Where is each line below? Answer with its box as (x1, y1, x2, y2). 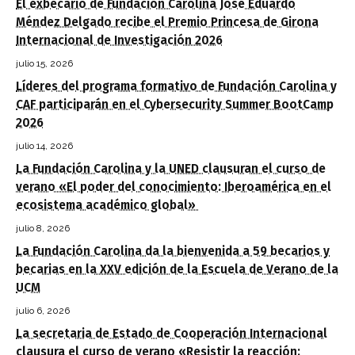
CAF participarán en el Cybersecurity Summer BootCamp (16, 97, 334, 113)
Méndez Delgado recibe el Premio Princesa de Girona (16, 15, 319, 30)
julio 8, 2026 (16, 223, 70, 235)
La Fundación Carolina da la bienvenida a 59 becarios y (16, 244, 330, 259)
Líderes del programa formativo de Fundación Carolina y (16, 79, 337, 94)
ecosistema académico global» (16, 198, 199, 213)
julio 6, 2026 (16, 305, 70, 317)
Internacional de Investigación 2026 (16, 33, 223, 48)
